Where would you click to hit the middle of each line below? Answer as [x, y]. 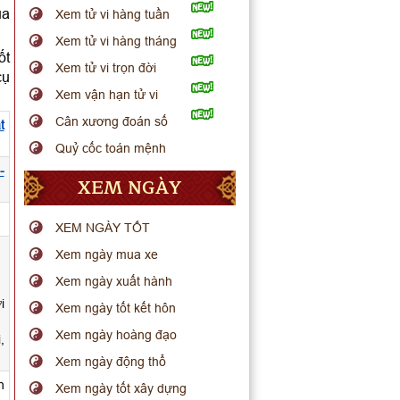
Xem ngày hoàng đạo [117, 335]
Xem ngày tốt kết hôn [116, 308]
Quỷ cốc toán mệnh [111, 148]
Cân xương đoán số [112, 121]
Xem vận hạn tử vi [107, 95]
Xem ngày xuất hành [114, 281]
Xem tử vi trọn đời [106, 68]
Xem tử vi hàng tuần [113, 14]
